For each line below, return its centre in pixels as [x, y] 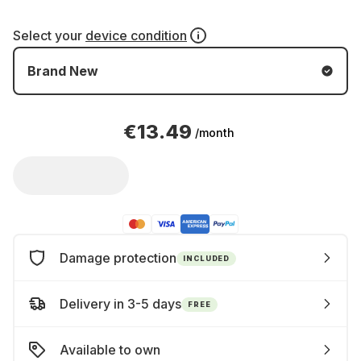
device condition [136, 35]
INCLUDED [207, 258]
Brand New [63, 71]
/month [215, 132]
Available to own [110, 350]
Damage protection [118, 258]
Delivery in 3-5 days [120, 304]
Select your [49, 35]
